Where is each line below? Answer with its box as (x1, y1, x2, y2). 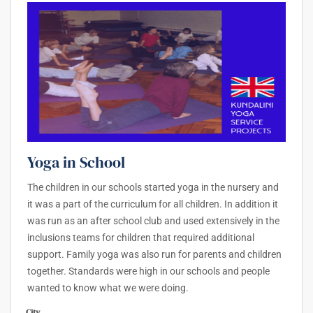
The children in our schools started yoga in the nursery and (27, 182, 279, 194)
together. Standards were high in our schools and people (27, 265, 270, 277)
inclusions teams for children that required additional (27, 232, 254, 244)
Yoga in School (27, 152, 125, 173)
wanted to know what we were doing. (27, 282, 189, 294)
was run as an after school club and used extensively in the (27, 215, 279, 227)
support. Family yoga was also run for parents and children (27, 249, 282, 261)
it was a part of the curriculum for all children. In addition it (27, 198, 278, 210)
